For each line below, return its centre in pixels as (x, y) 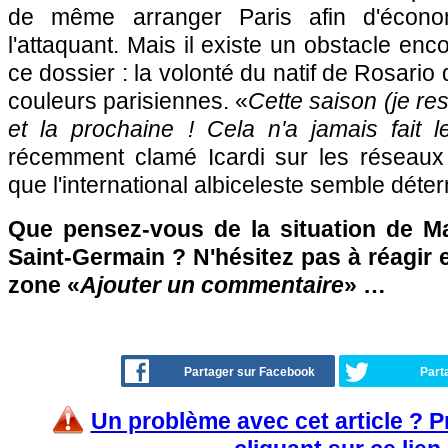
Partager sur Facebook (249, 372)
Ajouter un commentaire (212, 285)
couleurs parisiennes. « (128, 101)
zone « (44, 285)
